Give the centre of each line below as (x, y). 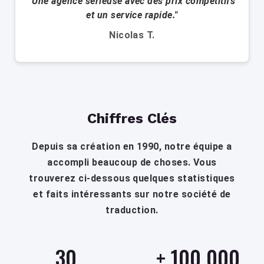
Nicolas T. (132, 35)
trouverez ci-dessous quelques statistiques (132, 179)
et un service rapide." (132, 15)
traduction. (132, 210)
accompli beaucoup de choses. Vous (132, 163)
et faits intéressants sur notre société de (132, 194)
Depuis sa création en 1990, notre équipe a (132, 147)
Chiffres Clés (132, 119)
